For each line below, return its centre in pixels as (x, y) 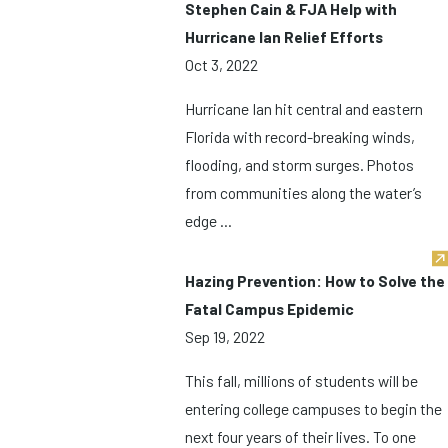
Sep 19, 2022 (225, 337)
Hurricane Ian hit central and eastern (304, 108)
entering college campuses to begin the (314, 409)
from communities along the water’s (304, 192)
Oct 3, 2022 (222, 65)
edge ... (209, 220)
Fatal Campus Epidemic (270, 309)
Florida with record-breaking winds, (300, 136)
